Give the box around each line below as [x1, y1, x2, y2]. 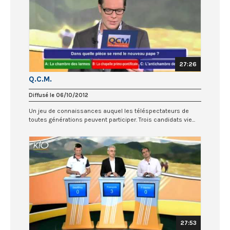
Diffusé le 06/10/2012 [29, 92, 88, 99]
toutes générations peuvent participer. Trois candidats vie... [29, 116, 195, 124]
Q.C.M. [29, 74, 52, 84]
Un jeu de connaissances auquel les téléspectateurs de [29, 107, 189, 115]
